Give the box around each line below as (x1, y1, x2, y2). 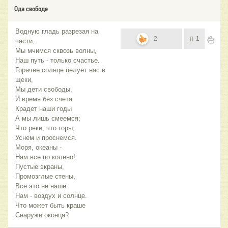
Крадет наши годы (15, 104, 72, 112)
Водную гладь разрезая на (15, 27, 98, 35)
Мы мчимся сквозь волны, (15, 46, 97, 54)
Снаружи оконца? (15, 211, 69, 219)
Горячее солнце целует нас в (15, 66, 105, 74)
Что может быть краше (15, 201, 85, 209)
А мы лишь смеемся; (15, 114, 80, 122)
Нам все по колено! (15, 153, 75, 161)
